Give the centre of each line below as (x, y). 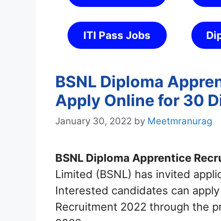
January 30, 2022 (93, 121)
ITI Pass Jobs (117, 35)
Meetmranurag (180, 121)
